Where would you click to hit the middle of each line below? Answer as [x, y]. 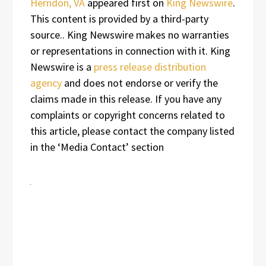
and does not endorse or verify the [140, 83]
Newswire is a [62, 66]
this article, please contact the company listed [132, 131]
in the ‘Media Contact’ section [97, 147]
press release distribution [150, 66]
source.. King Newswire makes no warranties [130, 34]
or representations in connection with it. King [130, 50]
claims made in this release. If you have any [126, 99]
